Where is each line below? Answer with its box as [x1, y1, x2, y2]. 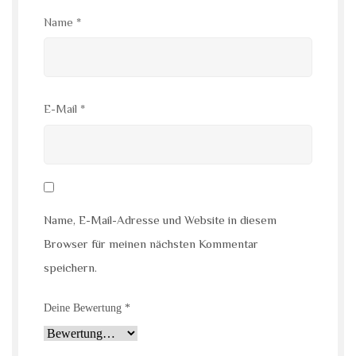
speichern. [44, 261, 97, 275]
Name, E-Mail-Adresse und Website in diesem [44, 213, 277, 227]
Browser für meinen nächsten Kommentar [44, 237, 258, 251]
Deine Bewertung [44, 301, 125, 314]
